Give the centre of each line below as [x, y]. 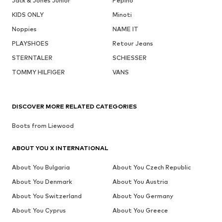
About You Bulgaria [41, 167]
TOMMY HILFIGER [38, 72]
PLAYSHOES [30, 43]
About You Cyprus [39, 210]
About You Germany [143, 196]
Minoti [122, 14]
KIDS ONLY [28, 14]
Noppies [24, 29]
